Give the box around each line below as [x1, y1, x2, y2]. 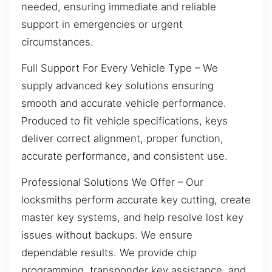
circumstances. [21, 35, 93, 48]
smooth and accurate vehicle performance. [21, 97, 226, 109]
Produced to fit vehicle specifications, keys [21, 114, 228, 127]
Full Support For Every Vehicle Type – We [21, 61, 218, 74]
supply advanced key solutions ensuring [21, 79, 214, 92]
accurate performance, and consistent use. [21, 149, 228, 162]
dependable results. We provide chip [21, 246, 197, 259]
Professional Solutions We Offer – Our [21, 176, 203, 189]
